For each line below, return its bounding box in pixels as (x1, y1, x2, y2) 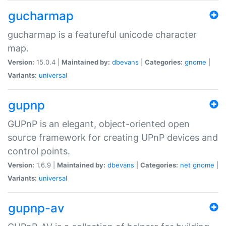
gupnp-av (8, 200, 65, 215)
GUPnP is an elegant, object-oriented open (8, 118, 190, 129)
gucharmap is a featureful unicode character (8, 29, 197, 40)
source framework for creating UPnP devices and (8, 132, 218, 143)
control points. (8, 145, 70, 156)
